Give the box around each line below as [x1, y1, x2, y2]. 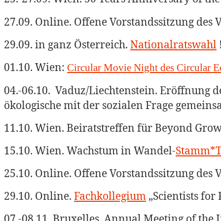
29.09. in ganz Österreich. [4, 37, 130, 51]
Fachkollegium [74, 188, 146, 203]
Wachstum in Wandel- [67, 143, 176, 157]
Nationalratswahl [130, 37, 217, 51]
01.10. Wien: [4, 60, 67, 74]
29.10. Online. [4, 188, 74, 203]
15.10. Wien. [4, 143, 67, 157]
